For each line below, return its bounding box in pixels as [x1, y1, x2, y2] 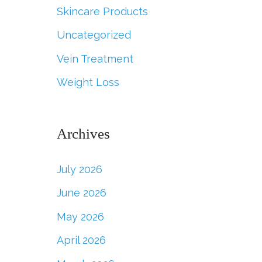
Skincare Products [56, 5, 148, 18]
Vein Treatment [56, 52, 133, 65]
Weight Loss [56, 76, 119, 89]
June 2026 [56, 187, 106, 199]
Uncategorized [56, 29, 131, 42]
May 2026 [56, 210, 104, 223]
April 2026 [56, 234, 106, 247]
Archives [56, 125, 110, 142]
